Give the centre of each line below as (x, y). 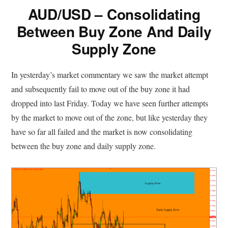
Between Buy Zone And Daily (114, 31)
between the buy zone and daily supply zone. (84, 146)
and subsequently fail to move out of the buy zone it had (101, 89)
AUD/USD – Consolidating (114, 14)
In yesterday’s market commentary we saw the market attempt (110, 74)
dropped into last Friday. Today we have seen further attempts (110, 103)
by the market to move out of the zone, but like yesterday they (110, 117)
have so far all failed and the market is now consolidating (102, 131)
